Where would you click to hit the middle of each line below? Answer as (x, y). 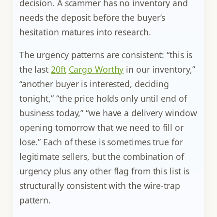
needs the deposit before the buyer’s (92, 17)
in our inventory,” (159, 70)
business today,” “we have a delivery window (108, 113)
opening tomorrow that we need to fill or (101, 128)
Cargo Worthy (96, 70)
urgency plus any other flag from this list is (104, 171)
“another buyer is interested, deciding (94, 84)
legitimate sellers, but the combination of (101, 157)
